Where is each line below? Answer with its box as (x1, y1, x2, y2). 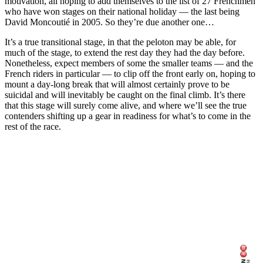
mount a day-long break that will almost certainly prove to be (5, 79, 230, 89)
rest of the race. (5, 121, 61, 131)
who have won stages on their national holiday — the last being (5, 6, 240, 16)
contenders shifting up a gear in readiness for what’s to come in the (5, 110, 251, 121)
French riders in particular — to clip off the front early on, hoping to (5, 68, 255, 79)
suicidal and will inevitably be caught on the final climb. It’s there (5, 89, 245, 100)
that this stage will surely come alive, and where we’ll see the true (5, 100, 247, 110)
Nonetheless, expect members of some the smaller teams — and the (5, 58, 253, 68)
